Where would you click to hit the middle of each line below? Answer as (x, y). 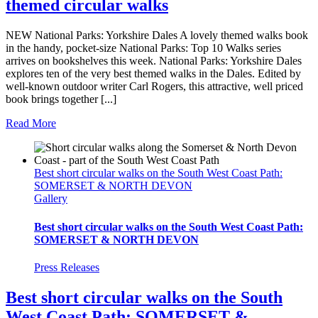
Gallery (51, 199)
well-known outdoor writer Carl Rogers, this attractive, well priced (154, 87)
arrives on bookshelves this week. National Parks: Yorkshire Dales (154, 61)
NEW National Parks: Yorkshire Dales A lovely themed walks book (157, 35)
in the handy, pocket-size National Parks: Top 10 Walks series (143, 48)
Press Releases (67, 267)
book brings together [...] (61, 99)
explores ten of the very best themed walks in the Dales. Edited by (153, 74)
